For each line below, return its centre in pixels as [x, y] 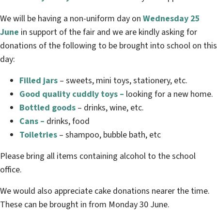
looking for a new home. [169, 94]
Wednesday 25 [171, 19]
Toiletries [38, 135]
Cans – [33, 122]
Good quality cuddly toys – [72, 94]
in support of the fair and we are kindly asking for [108, 32]
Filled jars [39, 81]
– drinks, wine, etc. [111, 108]
